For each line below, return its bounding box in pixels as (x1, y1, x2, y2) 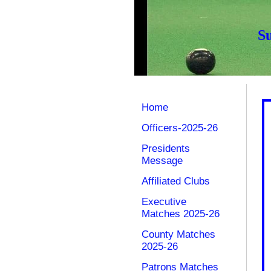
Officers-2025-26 (142, 122, 218, 134)
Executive (142, 196, 186, 207)
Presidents (142, 143, 190, 154)
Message (142, 155, 183, 166)
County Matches (142, 229, 215, 240)
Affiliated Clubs (142, 175, 210, 187)
